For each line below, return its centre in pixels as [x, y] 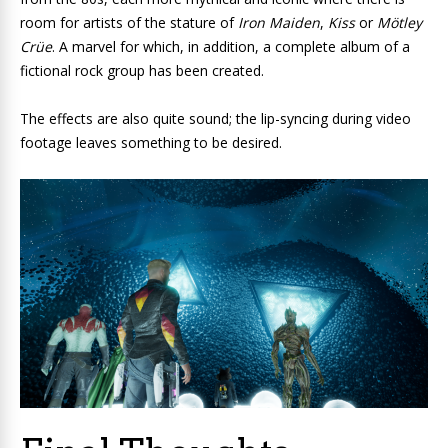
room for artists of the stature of [129, 22]
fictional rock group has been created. [142, 70]
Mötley [399, 22]
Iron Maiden [279, 22]
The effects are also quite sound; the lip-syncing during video [215, 118]
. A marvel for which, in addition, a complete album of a [231, 46]
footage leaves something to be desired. [151, 142]
